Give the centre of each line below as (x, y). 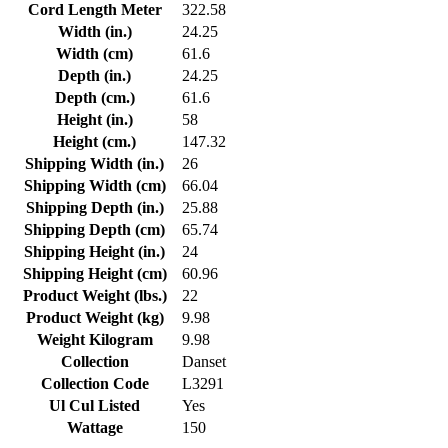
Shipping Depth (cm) (94, 230)
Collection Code (94, 384)
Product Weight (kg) (94, 318)
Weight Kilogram (94, 340)
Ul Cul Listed (94, 406)
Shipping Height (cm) (94, 274)
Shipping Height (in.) (94, 252)
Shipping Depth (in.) (94, 208)
